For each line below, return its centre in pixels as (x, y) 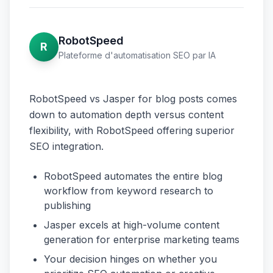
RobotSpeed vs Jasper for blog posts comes (133, 99)
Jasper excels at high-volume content (132, 225)
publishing (67, 205)
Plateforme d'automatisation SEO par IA (137, 55)
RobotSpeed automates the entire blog (133, 176)
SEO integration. (66, 146)
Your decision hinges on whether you (130, 259)
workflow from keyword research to (129, 191)
